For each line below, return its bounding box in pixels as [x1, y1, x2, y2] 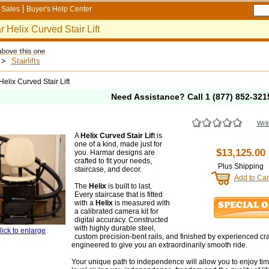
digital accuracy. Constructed [74, 216, 168, 224]
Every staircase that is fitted [74, 190, 163, 199]
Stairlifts [11, 56, 40, 65]
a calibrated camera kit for [74, 207, 159, 216]
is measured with [112, 199, 170, 207]
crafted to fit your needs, [74, 157, 152, 165]
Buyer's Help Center [26, 5, 92, 13]
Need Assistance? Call [110, 92, 205, 101]
